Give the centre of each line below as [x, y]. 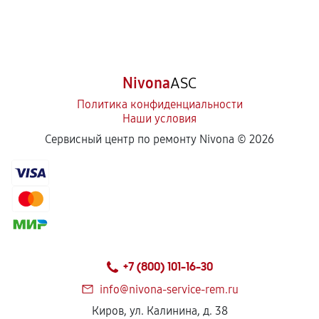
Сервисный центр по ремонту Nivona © [147, 139]
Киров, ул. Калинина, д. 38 [159, 311]
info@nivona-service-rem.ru [169, 289]
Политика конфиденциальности [159, 104]
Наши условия [159, 119]
